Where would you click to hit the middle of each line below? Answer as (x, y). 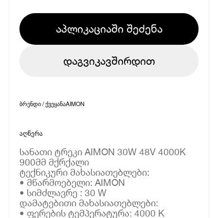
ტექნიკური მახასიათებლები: (85, 172)
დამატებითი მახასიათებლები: (89, 202)
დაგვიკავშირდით (109, 61)
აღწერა (31, 133)
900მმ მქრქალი (54, 162)
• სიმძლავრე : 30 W (63, 192)
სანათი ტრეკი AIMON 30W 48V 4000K (103, 151)
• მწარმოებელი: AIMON (73, 182)
